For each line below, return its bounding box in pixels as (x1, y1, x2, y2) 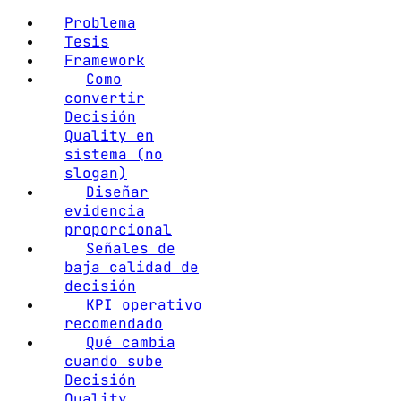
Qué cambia (86, 333, 175, 353)
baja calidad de (64, 258, 199, 277)
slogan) (64, 164, 127, 183)
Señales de (86, 239, 175, 259)
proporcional (64, 220, 172, 240)
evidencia (64, 201, 145, 221)
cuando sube (64, 352, 163, 371)
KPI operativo (86, 295, 202, 315)
